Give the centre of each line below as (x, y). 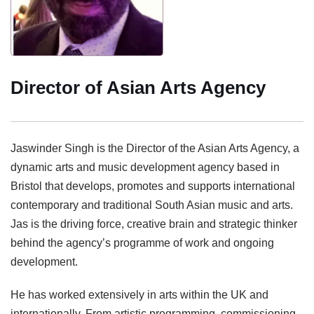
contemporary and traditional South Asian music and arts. (152, 205)
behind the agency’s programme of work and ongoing (142, 243)
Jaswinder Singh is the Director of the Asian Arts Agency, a (155, 148)
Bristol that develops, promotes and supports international (153, 186)
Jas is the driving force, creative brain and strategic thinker (154, 224)
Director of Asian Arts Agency (138, 88)
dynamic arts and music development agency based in (145, 167)
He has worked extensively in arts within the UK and (139, 295)
